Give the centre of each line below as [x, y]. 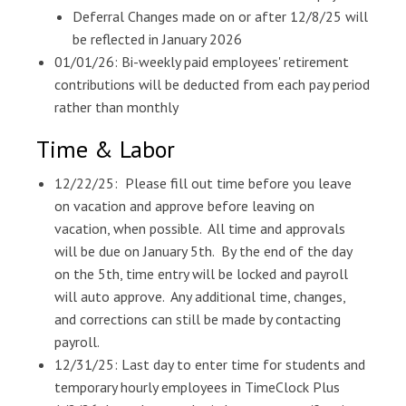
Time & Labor [106, 149]
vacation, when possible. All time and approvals [200, 228]
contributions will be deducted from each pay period [212, 84]
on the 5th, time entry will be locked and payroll [201, 274]
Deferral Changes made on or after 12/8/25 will [220, 16]
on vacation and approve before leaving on [184, 206]
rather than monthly [116, 107]
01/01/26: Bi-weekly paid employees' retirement [202, 62]
